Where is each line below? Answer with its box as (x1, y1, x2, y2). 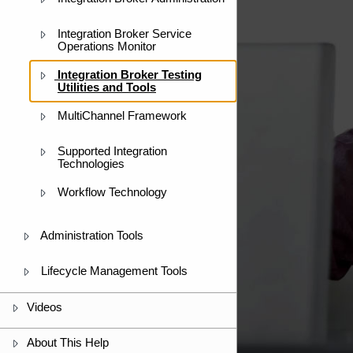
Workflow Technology (58, 186, 167, 199)
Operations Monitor (58, 40, 156, 53)
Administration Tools (40, 229, 143, 242)
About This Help (27, 336, 109, 349)
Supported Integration (58, 145, 167, 158)
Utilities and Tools (58, 81, 156, 94)
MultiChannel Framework (58, 110, 187, 122)
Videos (27, 301, 62, 314)
